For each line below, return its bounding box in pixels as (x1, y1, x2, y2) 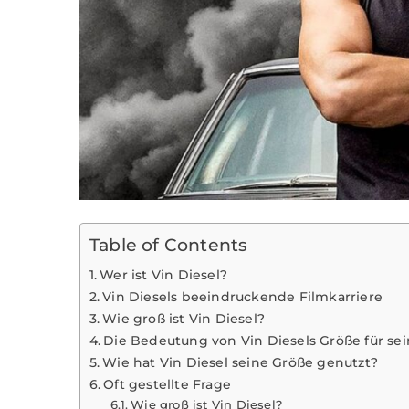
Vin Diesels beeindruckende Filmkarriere (102, 288, 383, 306)
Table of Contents (89, 234, 248, 257)
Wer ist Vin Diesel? (100, 267, 228, 284)
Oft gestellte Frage (103, 376, 232, 393)
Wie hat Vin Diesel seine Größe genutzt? (102, 354, 379, 372)
